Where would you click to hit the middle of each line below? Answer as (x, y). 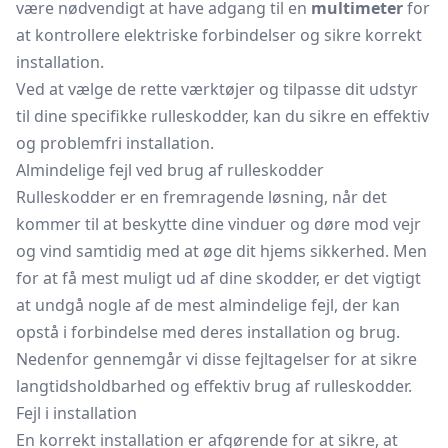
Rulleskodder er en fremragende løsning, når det (201, 197)
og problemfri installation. (115, 143)
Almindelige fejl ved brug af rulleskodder (170, 170)
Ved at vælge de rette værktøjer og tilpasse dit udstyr (217, 89)
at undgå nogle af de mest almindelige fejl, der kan (208, 305)
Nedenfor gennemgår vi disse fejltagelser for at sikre (216, 359)
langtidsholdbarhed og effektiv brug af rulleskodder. (214, 386)
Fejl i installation (76, 413)
